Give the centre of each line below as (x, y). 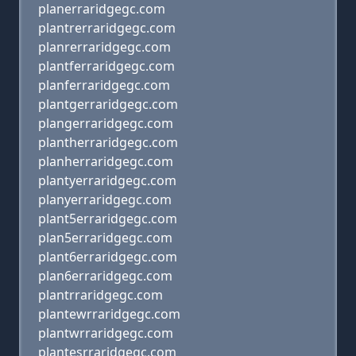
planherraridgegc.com (106, 161)
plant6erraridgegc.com (108, 257)
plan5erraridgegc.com (105, 238)
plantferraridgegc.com (106, 66)
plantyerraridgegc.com (107, 180)
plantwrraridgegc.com (106, 333)
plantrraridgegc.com (101, 295)
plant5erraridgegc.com (108, 219)
